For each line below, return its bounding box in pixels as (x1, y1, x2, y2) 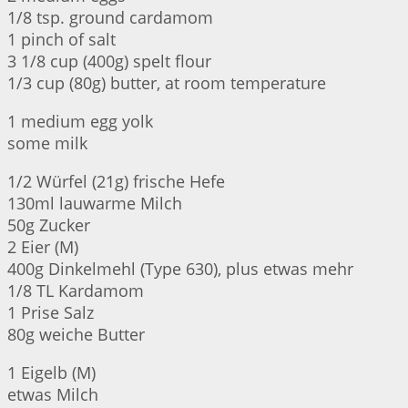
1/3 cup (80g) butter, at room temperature (7, 72, 326, 95)
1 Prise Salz (7, 301, 94, 324)
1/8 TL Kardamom (7, 280, 144, 302)
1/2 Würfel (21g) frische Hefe (7, 170, 225, 193)
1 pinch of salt (7, 28, 116, 51)
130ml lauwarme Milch (7, 192, 182, 215)
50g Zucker (7, 214, 90, 237)
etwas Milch (7, 383, 98, 406)
